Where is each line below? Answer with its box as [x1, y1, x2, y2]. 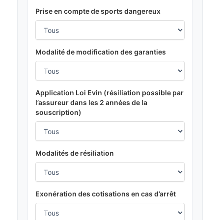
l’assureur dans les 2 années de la [35, 98, 147, 107]
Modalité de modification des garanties [35, 48, 166, 56]
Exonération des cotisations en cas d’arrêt [35, 190, 176, 198]
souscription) [35, 108, 82, 117]
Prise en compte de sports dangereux [35, 7, 161, 16]
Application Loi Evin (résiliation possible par [35, 88, 184, 97]
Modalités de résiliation [35, 149, 114, 158]
